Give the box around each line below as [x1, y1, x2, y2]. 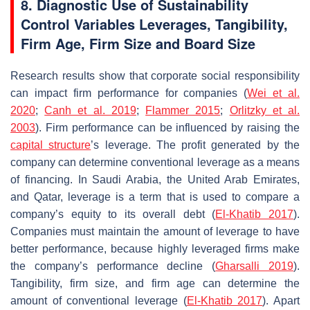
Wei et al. [247, 86, 300, 99]
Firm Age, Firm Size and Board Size [21, 33, 255, 53]
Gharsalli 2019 [215, 259, 294, 272]
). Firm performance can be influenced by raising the [35, 121, 300, 134]
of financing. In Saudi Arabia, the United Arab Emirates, [10, 173, 300, 185]
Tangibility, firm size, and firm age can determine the [10, 277, 300, 289]
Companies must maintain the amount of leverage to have [10, 225, 300, 237]
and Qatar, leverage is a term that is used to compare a [10, 190, 300, 203]
